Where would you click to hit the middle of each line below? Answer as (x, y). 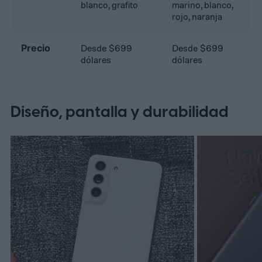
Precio (36, 48)
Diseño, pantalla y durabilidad (119, 112)
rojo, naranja (197, 17)
